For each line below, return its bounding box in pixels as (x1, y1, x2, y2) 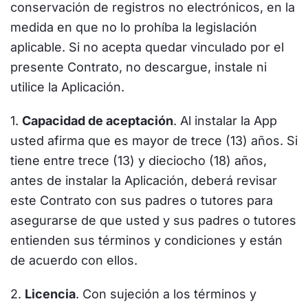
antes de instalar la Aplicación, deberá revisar (10, 173, 277, 188)
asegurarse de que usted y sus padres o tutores (10, 213, 296, 228)
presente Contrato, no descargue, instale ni (10, 60, 267, 74)
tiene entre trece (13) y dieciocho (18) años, (10, 153, 267, 168)
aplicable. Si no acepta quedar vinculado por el (10, 40, 284, 54)
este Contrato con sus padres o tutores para (10, 193, 273, 208)
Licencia (25, 287, 76, 301)
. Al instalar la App (173, 113, 277, 128)
